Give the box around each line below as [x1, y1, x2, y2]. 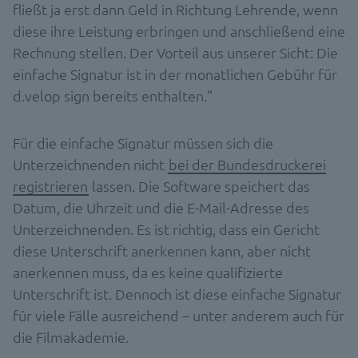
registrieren [13, 176, 88, 195]
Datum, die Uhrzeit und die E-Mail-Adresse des [13, 197, 309, 217]
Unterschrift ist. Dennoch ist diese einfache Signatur [13, 284, 341, 303]
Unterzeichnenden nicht [13, 154, 168, 173]
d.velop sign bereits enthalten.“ [13, 86, 213, 105]
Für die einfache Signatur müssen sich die [13, 133, 273, 152]
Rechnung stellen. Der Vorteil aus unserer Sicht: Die [13, 42, 338, 62]
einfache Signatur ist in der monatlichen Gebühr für [13, 64, 337, 83]
